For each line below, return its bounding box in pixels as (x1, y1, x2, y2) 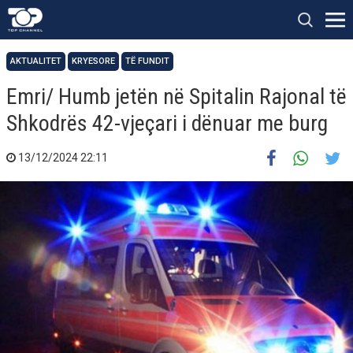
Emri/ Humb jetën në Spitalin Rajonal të (6, 84, 347, 110)
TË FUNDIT (125, 56, 169, 66)
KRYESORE (72, 56, 115, 66)
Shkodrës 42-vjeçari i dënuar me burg (6, 110, 328, 136)
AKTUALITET (10, 56, 61, 66)
